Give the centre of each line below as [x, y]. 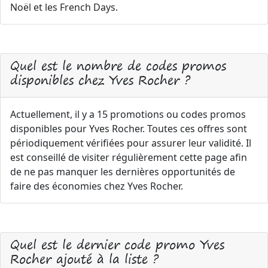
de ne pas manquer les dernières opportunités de [123, 172]
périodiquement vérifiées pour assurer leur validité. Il [131, 143]
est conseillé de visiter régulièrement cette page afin [129, 157]
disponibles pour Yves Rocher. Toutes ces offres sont [129, 129]
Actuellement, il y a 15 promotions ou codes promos [128, 114]
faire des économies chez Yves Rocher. [97, 186]
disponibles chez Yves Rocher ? [100, 80]
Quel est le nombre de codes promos [118, 66]
